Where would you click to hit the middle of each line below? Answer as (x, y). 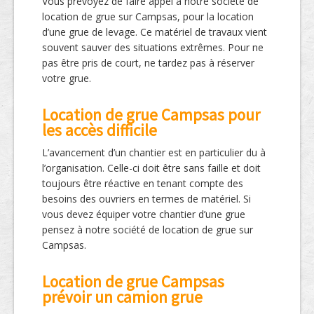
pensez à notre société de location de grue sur (148, 230)
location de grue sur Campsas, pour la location (148, 17)
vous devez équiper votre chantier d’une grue (144, 214)
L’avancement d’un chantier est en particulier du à (154, 153)
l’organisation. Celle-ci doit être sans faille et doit (151, 168)
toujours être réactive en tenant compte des (143, 184)
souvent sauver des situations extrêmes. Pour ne (153, 48)
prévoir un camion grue (122, 297)
